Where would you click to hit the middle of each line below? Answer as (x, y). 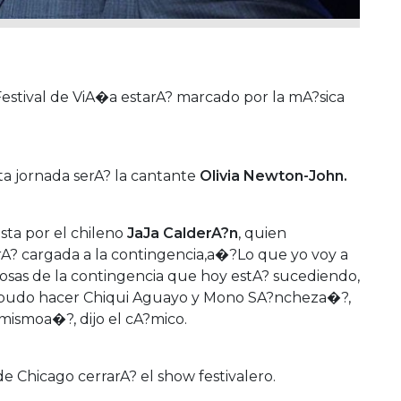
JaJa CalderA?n (181, 233)
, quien (262, 233)
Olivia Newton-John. (273, 175)
